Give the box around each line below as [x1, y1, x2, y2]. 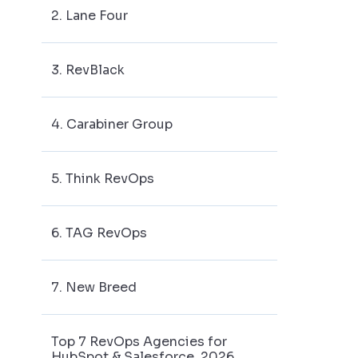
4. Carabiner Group [51, 116, 173, 133]
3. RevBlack [51, 62, 125, 78]
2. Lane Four [51, 7, 128, 24]
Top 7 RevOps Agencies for [51, 333, 227, 350]
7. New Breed [51, 279, 137, 296]
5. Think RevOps [51, 170, 154, 187]
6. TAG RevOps [51, 225, 147, 241]
